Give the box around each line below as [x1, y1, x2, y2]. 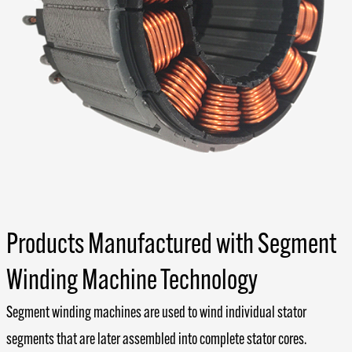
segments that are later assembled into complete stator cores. [5, 332, 306, 348]
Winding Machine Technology [5, 267, 258, 296]
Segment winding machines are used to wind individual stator [5, 305, 306, 321]
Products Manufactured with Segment [5, 231, 336, 260]
